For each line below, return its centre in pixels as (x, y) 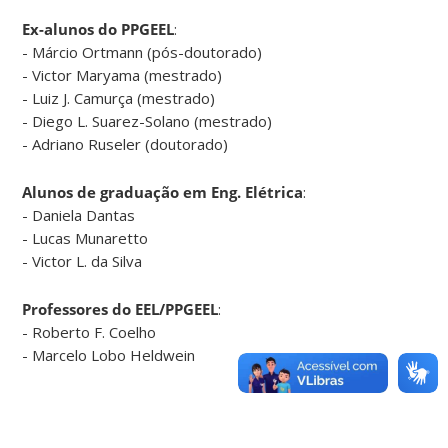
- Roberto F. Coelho (89, 331)
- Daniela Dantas (79, 214)
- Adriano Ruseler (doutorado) (125, 143)
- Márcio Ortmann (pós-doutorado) (142, 51)
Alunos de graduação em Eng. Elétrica (163, 191)
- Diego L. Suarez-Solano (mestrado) (147, 120)
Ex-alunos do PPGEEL (98, 28)
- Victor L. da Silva (82, 260)
